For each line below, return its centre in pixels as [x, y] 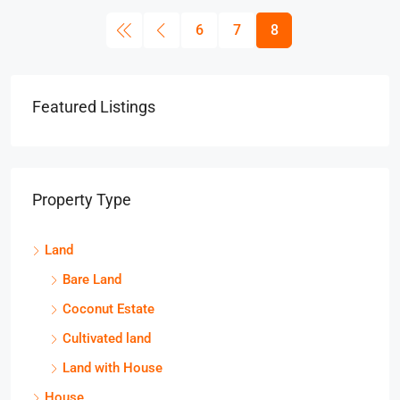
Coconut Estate [108, 309]
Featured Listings [94, 107]
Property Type [82, 200]
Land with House [112, 368]
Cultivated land [107, 338]
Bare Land [92, 279]
